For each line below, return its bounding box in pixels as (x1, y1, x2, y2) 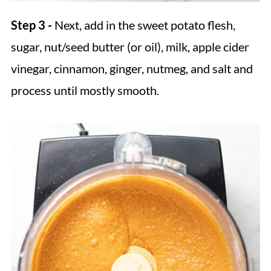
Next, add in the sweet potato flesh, (51, 18, 235, 33)
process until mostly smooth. (10, 83, 159, 98)
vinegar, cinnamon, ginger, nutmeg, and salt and (10, 61, 253, 76)
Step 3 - (10, 18, 52, 33)
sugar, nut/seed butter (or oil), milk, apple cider (10, 39, 249, 54)
